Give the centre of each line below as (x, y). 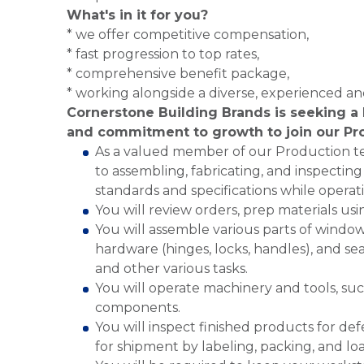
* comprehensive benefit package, (178, 74)
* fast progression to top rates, (163, 54)
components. (139, 308)
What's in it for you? (137, 15)
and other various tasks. (173, 269)
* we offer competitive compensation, (188, 35)
